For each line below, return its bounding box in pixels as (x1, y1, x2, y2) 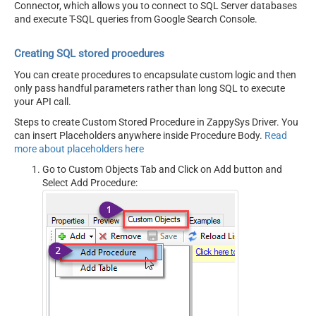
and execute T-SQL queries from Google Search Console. (14, 13, 257, 25)
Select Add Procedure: (42, 177, 138, 189)
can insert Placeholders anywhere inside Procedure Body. (14, 130, 265, 142)
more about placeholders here (14, 143, 144, 155)
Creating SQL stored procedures (14, 47, 164, 60)
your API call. (14, 96, 71, 108)
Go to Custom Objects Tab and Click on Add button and (42, 164, 282, 176)
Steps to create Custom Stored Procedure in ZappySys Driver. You (14, 116, 298, 128)
